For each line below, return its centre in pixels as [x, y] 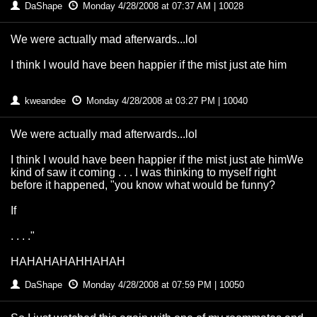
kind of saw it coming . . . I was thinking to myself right [143, 173]
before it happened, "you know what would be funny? [143, 185]
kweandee [45, 101]
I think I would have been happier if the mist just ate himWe [157, 160]
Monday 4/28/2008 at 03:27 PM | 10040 [166, 101]
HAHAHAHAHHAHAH [68, 262]
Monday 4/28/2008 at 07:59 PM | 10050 [162, 285]
